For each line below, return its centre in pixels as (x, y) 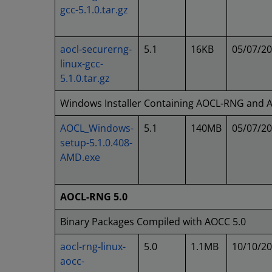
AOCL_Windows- (97, 128)
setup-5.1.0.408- (96, 143)
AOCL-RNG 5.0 (94, 197)
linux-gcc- (82, 64)
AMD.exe (80, 157)
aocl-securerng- (96, 49)
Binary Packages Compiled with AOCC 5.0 (153, 222)
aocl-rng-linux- (93, 246)
